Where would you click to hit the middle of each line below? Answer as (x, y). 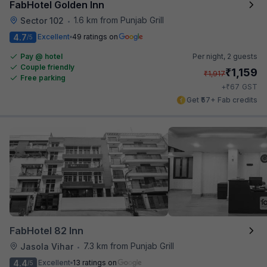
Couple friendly (47, 67)
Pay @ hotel (41, 56)
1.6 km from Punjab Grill (119, 20)
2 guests (242, 56)
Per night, (210, 56)
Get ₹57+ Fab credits (222, 100)
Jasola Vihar (47, 246)
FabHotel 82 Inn (46, 230)
